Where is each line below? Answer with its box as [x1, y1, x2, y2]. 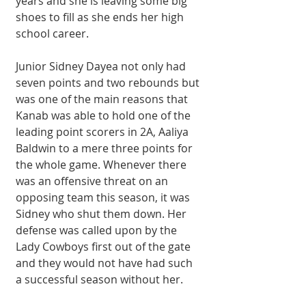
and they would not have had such [16, 255, 195, 270]
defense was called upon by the [16, 222, 180, 238]
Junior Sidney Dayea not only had [16, 58, 189, 74]
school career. [16, 25, 89, 41]
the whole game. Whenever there [16, 156, 189, 172]
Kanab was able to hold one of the [16, 107, 193, 123]
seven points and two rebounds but [16, 74, 202, 90]
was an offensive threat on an [16, 173, 171, 189]
